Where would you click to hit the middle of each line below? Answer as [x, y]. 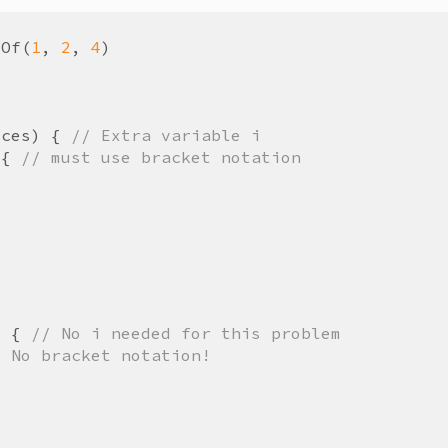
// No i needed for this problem [186, 332]
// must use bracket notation [161, 156]
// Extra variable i [166, 134]
